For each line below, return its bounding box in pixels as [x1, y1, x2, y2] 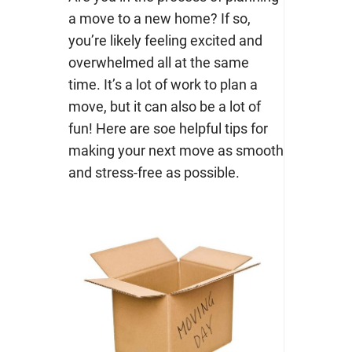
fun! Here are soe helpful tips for [68, 120, 268, 137]
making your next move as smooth [68, 142, 284, 159]
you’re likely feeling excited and [68, 32, 262, 49]
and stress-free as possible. [68, 164, 240, 181]
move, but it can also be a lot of [68, 98, 261, 115]
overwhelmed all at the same [68, 54, 249, 71]
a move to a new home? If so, [68, 10, 251, 27]
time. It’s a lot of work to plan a [68, 76, 258, 93]
